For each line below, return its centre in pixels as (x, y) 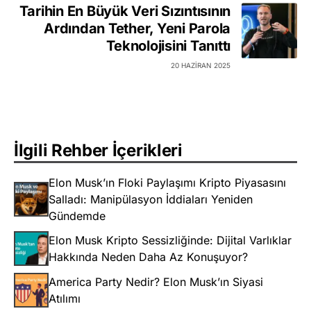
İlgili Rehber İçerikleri (98, 151)
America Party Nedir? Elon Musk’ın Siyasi (156, 282)
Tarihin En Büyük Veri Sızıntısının (125, 11)
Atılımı (65, 299)
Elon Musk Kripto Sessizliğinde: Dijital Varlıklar (170, 241)
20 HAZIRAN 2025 (201, 66)
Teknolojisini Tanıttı (168, 46)
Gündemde (77, 216)
